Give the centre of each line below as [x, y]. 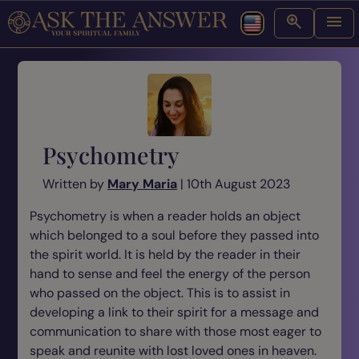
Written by [75, 184]
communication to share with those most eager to [175, 331]
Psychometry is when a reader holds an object [165, 216]
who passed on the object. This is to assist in [160, 293]
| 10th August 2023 [234, 184]
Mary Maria [142, 184]
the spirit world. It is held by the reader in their [165, 254]
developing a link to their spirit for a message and [174, 312]
